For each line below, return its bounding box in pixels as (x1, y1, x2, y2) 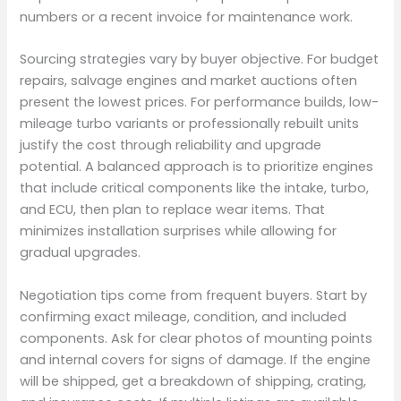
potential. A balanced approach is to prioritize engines (20, 158, 374, 176)
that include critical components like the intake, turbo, (20, 179, 370, 198)
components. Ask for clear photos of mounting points (20, 328, 373, 347)
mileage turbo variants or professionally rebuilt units (20, 115, 360, 133)
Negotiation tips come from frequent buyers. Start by (20, 286, 368, 304)
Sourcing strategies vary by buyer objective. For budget (20, 50, 380, 69)
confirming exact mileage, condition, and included (20, 307, 347, 326)
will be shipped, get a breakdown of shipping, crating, (20, 371, 367, 390)
